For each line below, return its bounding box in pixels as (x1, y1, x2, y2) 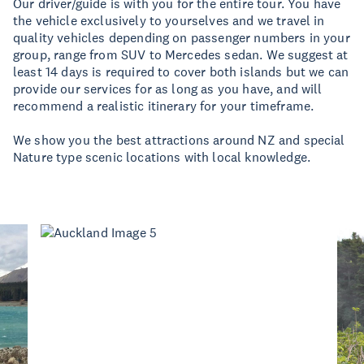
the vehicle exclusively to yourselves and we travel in (13, 12, 325, 28)
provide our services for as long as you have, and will (13, 80, 323, 97)
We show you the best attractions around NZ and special (13, 132, 345, 148)
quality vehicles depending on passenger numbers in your (13, 29, 350, 45)
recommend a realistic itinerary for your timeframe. (13, 97, 314, 114)
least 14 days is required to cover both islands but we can (13, 63, 349, 80)
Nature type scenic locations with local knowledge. (13, 149, 311, 165)
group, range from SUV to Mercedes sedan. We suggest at (13, 46, 349, 63)
